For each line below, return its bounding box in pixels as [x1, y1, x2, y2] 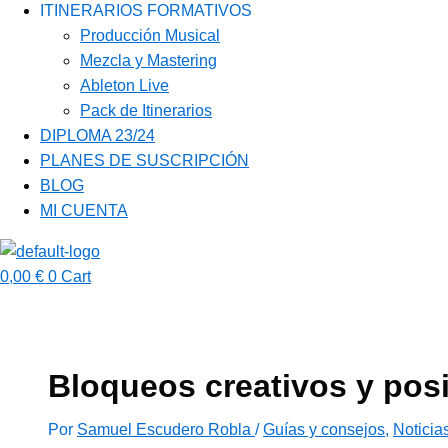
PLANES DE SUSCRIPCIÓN [40, 152, 249, 169]
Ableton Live [80, 77, 169, 94]
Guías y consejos [263, 420, 385, 438]
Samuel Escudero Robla [77, 420, 255, 438]
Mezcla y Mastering [80, 52, 217, 69]
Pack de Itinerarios [80, 102, 212, 119]
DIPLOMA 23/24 [40, 127, 155, 144]
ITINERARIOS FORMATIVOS [40, 2, 252, 19]
